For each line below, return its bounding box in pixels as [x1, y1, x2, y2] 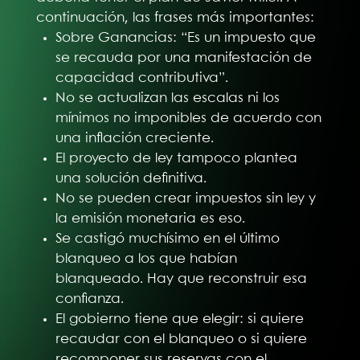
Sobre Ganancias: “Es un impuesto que [55, 31, 317, 44]
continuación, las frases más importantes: [35, 10, 314, 24]
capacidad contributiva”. [55, 71, 229, 84]
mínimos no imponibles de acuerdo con [55, 111, 322, 125]
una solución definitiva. [55, 171, 207, 185]
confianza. [55, 292, 125, 305]
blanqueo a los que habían [55, 252, 238, 265]
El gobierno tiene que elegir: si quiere [55, 312, 305, 325]
